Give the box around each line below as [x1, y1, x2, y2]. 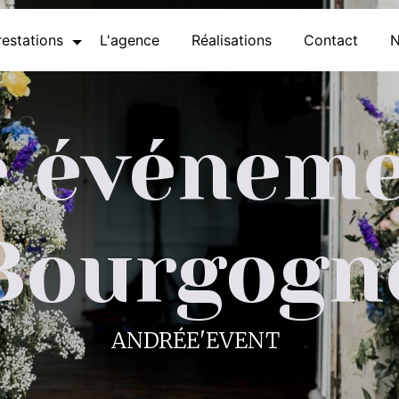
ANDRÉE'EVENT [110, 326, 280, 354]
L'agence [99, 31, 159, 49]
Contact [303, 31, 358, 49]
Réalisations [191, 31, 272, 49]
